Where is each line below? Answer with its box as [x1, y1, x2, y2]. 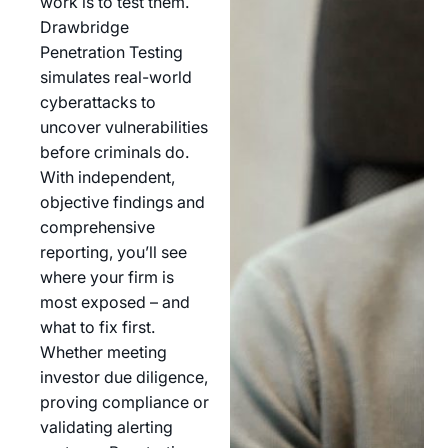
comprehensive [40, 217, 155, 238]
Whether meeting [40, 342, 167, 363]
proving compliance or [40, 392, 209, 413]
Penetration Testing [40, 42, 183, 63]
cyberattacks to [40, 92, 156, 113]
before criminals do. [40, 142, 189, 163]
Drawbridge [40, 17, 129, 38]
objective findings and [40, 192, 205, 213]
